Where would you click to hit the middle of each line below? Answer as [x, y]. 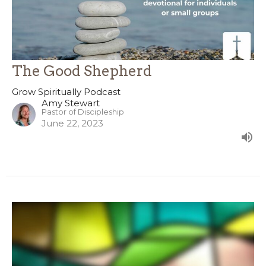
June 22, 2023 [72, 123]
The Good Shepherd [82, 71]
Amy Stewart [71, 103]
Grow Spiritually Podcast [66, 92]
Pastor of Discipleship [83, 112]
